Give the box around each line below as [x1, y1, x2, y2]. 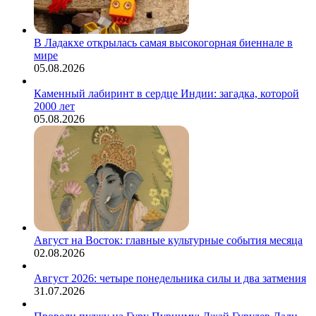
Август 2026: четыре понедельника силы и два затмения [34, 272, 306, 284]
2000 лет [34, 100, 75, 112]
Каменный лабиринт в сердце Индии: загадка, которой [34, 87, 299, 99]
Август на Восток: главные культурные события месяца [34, 234, 303, 246]
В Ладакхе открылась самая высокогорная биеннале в [34, 37, 293, 49]
